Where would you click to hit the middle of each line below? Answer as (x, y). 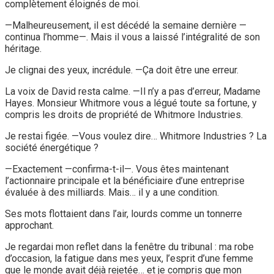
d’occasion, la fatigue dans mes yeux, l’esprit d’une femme (129, 258)
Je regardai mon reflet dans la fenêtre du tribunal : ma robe (129, 246)
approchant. (29, 225)
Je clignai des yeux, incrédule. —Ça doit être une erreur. (122, 70)
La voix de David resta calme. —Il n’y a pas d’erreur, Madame (133, 91)
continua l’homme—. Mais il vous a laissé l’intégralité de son (132, 37)
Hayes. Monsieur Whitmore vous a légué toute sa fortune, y (131, 103)
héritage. (23, 48)
